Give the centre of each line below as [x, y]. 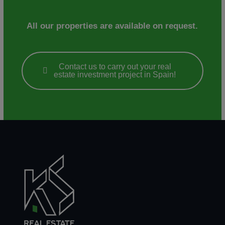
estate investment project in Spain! [115, 75]
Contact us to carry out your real [115, 67]
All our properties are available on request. [113, 26]
